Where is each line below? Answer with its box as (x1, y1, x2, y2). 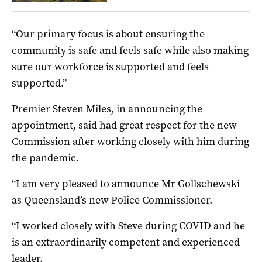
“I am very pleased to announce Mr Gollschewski (12, 177, 240, 191)
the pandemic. (12, 151, 79, 166)
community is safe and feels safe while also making (12, 43, 249, 58)
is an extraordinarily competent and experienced (12, 235, 240, 250)
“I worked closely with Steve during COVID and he (12, 219, 245, 233)
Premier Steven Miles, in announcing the (12, 102, 202, 116)
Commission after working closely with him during (12, 135, 249, 149)
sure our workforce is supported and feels (12, 60, 209, 74)
